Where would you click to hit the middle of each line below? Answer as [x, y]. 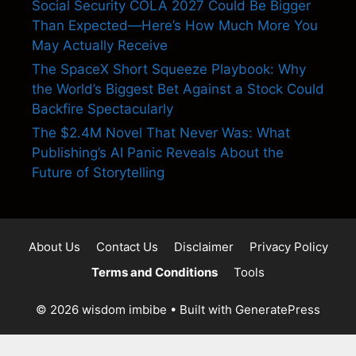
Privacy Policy [288, 246]
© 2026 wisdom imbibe [101, 309]
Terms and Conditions [155, 272]
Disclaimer [203, 246]
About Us [54, 246]
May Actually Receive [100, 45]
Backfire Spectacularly [103, 108]
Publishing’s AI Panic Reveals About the [158, 152]
